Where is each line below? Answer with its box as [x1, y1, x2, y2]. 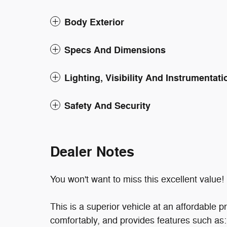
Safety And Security [64, 100, 150, 112]
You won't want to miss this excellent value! [50, 174, 224, 185]
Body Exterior [64, 16, 124, 28]
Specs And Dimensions [64, 44, 166, 56]
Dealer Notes [50, 143, 134, 161]
